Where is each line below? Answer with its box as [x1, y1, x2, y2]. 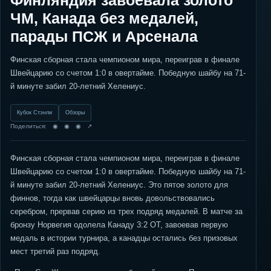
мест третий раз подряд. [10, 247, 100, 256]
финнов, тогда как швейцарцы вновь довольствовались [10, 194, 215, 203]
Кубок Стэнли [17, 109, 52, 116]
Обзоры [65, 109, 85, 116]
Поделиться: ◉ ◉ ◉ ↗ [10, 123, 92, 129]
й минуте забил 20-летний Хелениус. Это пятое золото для [10, 180, 228, 189]
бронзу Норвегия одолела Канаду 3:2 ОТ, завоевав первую [10, 220, 228, 229]
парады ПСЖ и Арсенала [10, 28, 198, 45]
